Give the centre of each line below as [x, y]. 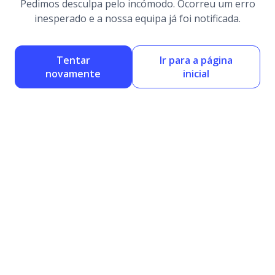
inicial [196, 73]
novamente [73, 73]
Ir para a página [196, 60]
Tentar [73, 60]
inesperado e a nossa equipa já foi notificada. [137, 18]
